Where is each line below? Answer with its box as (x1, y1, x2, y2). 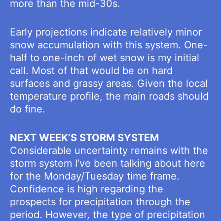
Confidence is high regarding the (10, 183, 163, 195)
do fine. (10, 103, 45, 115)
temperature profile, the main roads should (10, 90, 209, 102)
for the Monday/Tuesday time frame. (10, 170, 180, 183)
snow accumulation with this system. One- (10, 39, 208, 51)
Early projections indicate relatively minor (10, 26, 202, 38)
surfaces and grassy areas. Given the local (10, 77, 208, 89)
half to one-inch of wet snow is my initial (10, 52, 199, 64)
